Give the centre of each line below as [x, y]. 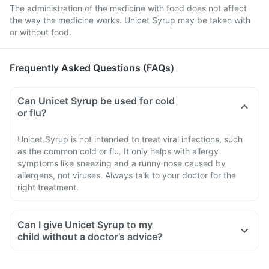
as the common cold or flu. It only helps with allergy [118, 151]
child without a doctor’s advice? [90, 237]
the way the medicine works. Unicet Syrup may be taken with [130, 20]
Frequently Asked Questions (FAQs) [92, 68]
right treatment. [48, 187]
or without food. [41, 32]
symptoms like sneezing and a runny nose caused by [122, 163]
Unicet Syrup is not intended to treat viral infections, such [130, 139]
